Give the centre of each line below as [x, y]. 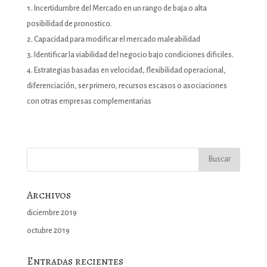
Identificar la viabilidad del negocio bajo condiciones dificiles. [133, 55]
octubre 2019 [48, 230]
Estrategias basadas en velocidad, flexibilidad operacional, [130, 70]
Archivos [49, 195]
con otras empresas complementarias [89, 101]
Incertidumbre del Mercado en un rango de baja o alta [120, 8]
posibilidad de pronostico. [69, 24]
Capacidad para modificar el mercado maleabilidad [117, 39]
